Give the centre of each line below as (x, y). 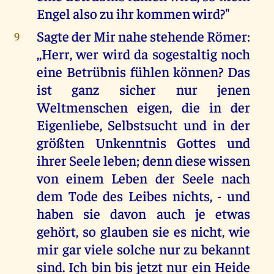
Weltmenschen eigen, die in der (143, 107)
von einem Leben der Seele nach (143, 178)
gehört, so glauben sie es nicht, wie (143, 231)
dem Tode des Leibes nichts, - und (143, 196)
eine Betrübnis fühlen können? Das (143, 72)
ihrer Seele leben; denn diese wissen (143, 160)
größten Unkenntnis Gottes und (143, 143)
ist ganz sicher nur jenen (143, 89)
